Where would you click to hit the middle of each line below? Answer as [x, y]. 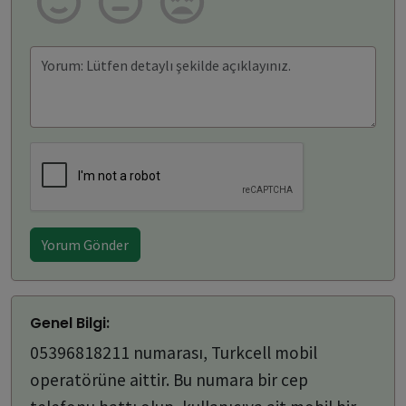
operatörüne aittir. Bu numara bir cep [169, 379]
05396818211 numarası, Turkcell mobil [174, 352]
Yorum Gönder [85, 244]
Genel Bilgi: [70, 323]
